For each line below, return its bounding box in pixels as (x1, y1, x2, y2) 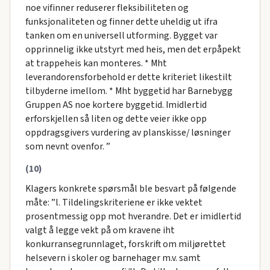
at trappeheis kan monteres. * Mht (25, 56, 167, 70)
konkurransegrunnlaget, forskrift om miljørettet (25, 237, 226, 251)
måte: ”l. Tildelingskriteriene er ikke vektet (25, 195, 202, 209)
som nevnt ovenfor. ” (25, 139, 110, 153)
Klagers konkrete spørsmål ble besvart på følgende (25, 181, 236, 195)
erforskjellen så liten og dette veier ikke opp (25, 111, 207, 125)
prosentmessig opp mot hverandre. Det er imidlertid (25, 209, 241, 223)
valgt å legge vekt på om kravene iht (25, 223, 175, 237)
